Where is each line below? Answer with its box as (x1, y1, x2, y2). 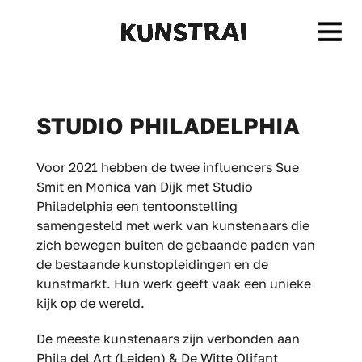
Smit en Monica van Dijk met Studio (36, 179, 253, 195)
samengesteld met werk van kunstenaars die (36, 217, 309, 234)
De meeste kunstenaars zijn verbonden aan (36, 330, 300, 347)
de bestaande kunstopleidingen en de (36, 256, 268, 272)
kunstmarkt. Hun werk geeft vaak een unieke (36, 276, 311, 292)
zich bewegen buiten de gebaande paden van (36, 237, 315, 253)
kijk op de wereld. (36, 295, 145, 311)
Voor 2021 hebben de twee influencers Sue (36, 159, 299, 175)
